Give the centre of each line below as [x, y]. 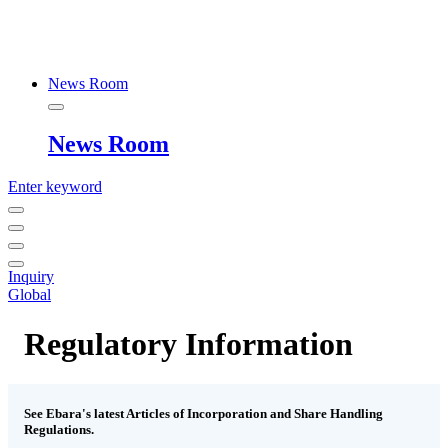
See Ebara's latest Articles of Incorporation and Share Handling [203, 414]
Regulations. [59, 430]
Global [29, 295]
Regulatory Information [188, 343]
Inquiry [31, 277]
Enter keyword [55, 187]
